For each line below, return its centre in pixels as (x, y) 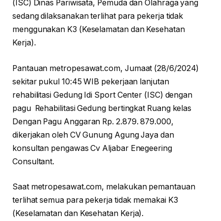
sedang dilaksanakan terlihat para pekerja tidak (98, 16)
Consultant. (34, 161)
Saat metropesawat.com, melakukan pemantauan (104, 187)
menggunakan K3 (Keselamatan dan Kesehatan (99, 29)
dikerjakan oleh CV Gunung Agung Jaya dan (93, 135)
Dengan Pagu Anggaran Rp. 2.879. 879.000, (93, 121)
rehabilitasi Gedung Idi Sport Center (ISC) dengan (103, 95)
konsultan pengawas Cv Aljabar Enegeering (92, 148)
